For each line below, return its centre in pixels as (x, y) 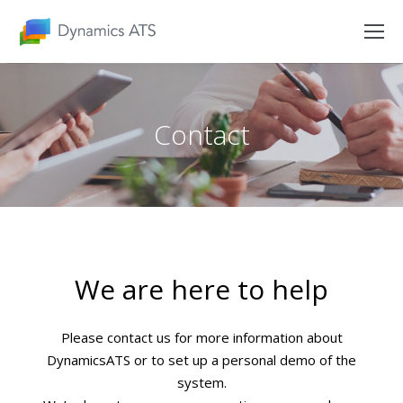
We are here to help (201, 289)
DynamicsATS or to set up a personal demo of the (201, 360)
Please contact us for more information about (201, 337)
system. (201, 382)
